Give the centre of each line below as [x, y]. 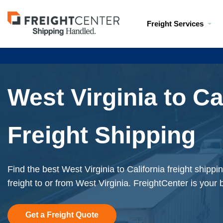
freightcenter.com [41, 32]
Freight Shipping [102, 135]
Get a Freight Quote [62, 215]
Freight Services [175, 24]
